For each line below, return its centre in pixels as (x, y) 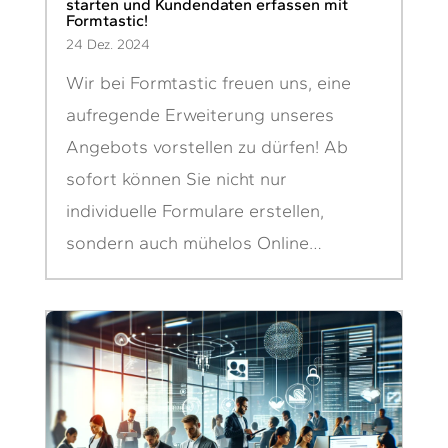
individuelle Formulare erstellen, (194, 210)
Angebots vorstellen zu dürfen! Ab (206, 146)
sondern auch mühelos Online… (193, 242)
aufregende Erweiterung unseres (199, 114)
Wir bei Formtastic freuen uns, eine (208, 82)
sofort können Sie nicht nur (176, 178)
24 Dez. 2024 (107, 44)
